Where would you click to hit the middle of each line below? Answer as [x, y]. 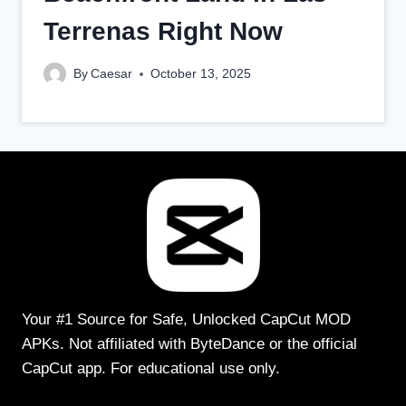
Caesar [112, 74]
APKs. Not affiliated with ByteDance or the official [189, 344]
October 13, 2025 [201, 74]
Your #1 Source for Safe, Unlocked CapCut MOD [186, 320]
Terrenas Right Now [163, 31]
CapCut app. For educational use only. [151, 369]
